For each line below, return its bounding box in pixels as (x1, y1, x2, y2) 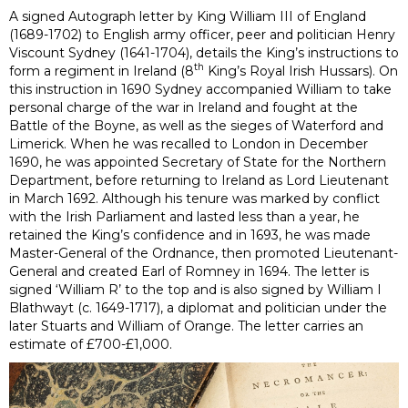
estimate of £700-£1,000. (9, 335, 172, 352)
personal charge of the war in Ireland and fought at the (9, 98, 358, 116)
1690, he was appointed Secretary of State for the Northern (9, 153, 386, 170)
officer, (189, 25, 237, 43)
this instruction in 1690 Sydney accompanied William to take (9, 80, 392, 97)
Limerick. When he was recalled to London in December (9, 135, 368, 152)
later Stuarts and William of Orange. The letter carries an (9, 317, 363, 334)
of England (293, 7, 366, 25)
